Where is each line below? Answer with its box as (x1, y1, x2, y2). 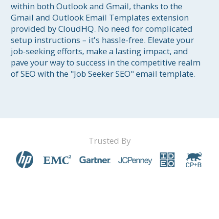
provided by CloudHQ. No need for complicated (11, 23, 195, 35)
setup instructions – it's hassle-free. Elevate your (11, 34, 197, 46)
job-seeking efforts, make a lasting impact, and (11, 45, 191, 57)
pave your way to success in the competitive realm (11, 57, 203, 68)
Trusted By (88, 134, 131, 146)
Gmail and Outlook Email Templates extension (11, 12, 191, 23)
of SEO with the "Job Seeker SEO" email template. (11, 68, 196, 80)
